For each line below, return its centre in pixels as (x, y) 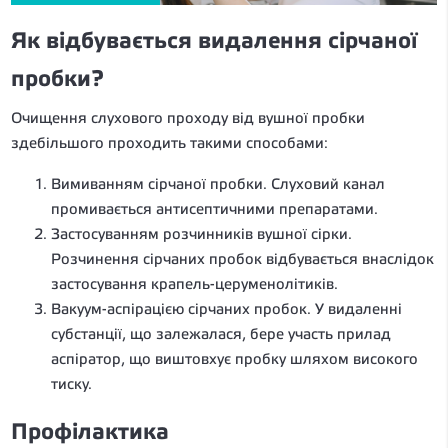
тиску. (71, 384)
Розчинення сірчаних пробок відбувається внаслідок (242, 259)
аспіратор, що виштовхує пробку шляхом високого (234, 359)
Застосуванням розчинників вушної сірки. (201, 234)
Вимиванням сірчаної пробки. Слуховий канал (218, 184)
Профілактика (90, 431)
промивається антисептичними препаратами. (214, 209)
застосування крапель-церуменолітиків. (194, 284)
